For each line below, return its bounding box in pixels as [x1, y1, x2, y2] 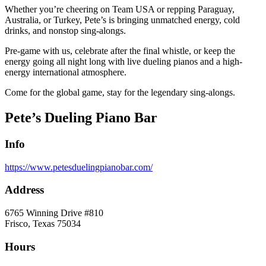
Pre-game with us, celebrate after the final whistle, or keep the [5, 46, 235, 56]
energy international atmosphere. [5, 67, 126, 78]
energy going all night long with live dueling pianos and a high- [5, 56, 242, 67]
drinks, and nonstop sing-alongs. [5, 26, 126, 36]
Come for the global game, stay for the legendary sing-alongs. [5, 87, 235, 98]
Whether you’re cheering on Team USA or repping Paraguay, [5, 4, 235, 15]
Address [5, 183, 44, 197]
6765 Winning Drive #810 [5, 208, 103, 218]
